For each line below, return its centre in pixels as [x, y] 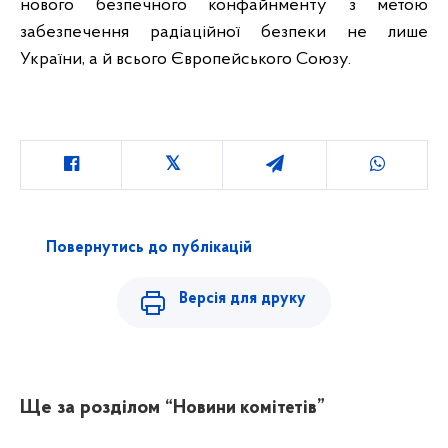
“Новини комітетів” [245, 408]
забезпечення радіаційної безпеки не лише [224, 33]
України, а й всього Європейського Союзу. [185, 60]
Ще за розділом [90, 407]
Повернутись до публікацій [148, 247]
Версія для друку [243, 299]
